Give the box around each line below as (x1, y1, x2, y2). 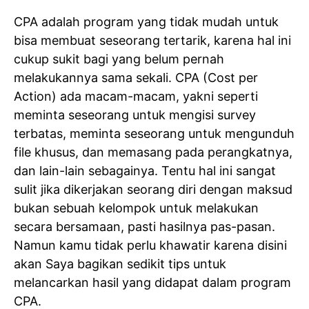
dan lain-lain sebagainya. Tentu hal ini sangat (14, 163, 276, 178)
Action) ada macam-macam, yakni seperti (14, 88, 258, 103)
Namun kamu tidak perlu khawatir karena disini (14, 237, 287, 252)
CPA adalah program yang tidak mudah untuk (14, 14, 279, 29)
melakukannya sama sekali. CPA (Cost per (14, 70, 258, 85)
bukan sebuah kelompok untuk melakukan (14, 200, 259, 215)
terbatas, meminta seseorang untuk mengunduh (14, 126, 295, 141)
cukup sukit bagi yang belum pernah (14, 51, 224, 66)
